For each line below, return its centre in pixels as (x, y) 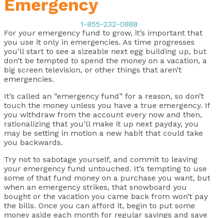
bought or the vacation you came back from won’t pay (106, 196)
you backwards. (33, 142)
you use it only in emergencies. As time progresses (99, 42)
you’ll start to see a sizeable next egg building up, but (105, 51)
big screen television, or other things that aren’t (93, 70)
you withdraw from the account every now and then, (103, 114)
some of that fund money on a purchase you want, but (107, 178)
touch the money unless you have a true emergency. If (107, 105)
